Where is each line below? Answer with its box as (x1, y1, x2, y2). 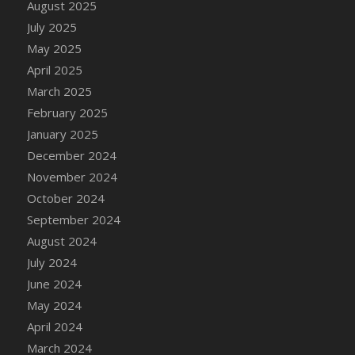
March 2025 (26, 82, 92, 99)
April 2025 (26, 61, 82, 78)
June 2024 (26, 275, 82, 292)
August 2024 (26, 232, 97, 249)
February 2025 (26, 104, 108, 120)
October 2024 (26, 189, 105, 206)
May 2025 (26, 40, 82, 56)
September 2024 (26, 211, 120, 227)
